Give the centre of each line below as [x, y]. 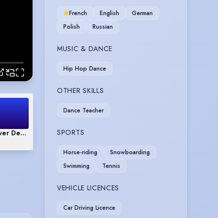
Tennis [111, 166]
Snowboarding [130, 152]
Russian [103, 27]
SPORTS [71, 132]
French [78, 13]
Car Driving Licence [89, 208]
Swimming [76, 166]
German [142, 13]
